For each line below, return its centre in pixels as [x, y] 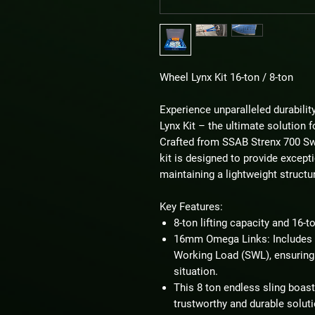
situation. [196, 271]
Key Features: [191, 207]
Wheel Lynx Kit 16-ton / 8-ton [228, 77]
